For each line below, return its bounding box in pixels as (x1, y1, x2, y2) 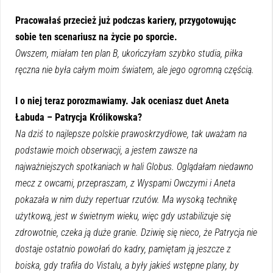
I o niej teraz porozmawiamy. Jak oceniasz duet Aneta (15, 94, 229, 107)
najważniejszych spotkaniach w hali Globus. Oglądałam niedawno (15, 160, 253, 172)
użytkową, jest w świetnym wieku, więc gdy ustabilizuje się (15, 210, 231, 222)
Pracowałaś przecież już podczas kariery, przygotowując (15, 14, 236, 26)
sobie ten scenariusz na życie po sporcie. (15, 30, 177, 43)
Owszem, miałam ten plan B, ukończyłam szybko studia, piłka (15, 47, 243, 59)
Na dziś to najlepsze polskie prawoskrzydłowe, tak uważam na (15, 127, 247, 140)
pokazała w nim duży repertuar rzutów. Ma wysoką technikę (15, 193, 237, 205)
